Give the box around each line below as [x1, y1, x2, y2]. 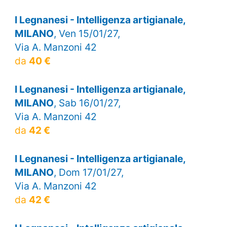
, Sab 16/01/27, [53, 97, 121, 109]
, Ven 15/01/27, [53, 27, 120, 40]
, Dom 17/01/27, [53, 166, 124, 179]
